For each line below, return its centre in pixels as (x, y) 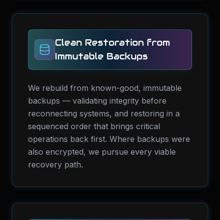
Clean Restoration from (112, 42)
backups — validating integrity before (97, 101)
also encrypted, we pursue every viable (102, 152)
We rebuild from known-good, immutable (105, 88)
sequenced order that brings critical (94, 126)
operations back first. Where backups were (109, 139)
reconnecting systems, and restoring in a (104, 113)
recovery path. (55, 165)
